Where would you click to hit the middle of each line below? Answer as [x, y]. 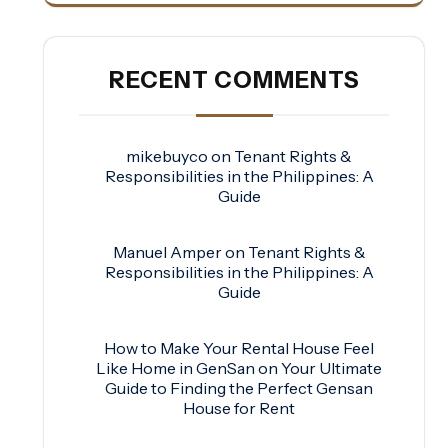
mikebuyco [167, 155]
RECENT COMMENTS [234, 79]
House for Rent [239, 407]
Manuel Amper [167, 251]
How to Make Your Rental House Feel [239, 347]
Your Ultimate [331, 367]
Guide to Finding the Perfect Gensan [239, 387]
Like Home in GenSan [175, 367]
